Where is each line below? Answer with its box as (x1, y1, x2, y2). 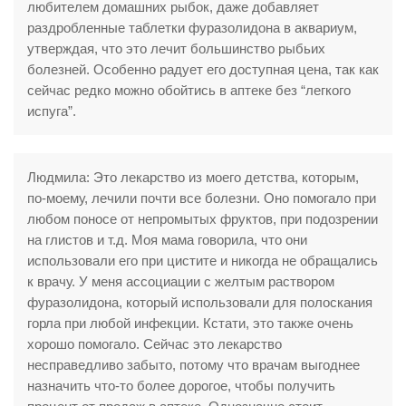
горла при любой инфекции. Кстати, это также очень (27, 314, 353, 331)
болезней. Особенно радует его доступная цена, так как (27, 61, 379, 77)
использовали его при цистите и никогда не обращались (27, 252, 378, 268)
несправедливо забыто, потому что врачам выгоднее (27, 356, 360, 372)
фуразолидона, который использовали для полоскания (27, 294, 372, 310)
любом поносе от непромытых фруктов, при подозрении (27, 210, 378, 227)
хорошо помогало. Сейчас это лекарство (27, 335, 282, 352)
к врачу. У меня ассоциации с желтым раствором (27, 273, 334, 289)
